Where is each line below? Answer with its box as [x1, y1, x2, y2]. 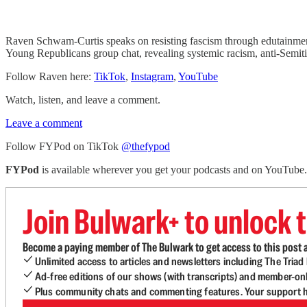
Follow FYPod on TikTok [5, 140, 121, 152]
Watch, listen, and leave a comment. [5, 94, 160, 106]
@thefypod [121, 140, 170, 152]
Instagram [131, 71, 173, 82]
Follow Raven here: [5, 71, 94, 82]
